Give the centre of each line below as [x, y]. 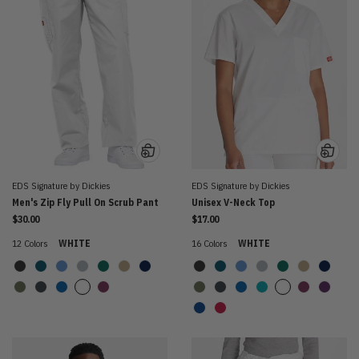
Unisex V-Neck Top [233, 202]
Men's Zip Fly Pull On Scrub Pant [85, 202]
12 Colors [30, 243]
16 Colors [210, 243]
